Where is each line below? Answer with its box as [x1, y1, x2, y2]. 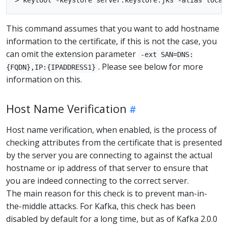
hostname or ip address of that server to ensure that [6, 162, 208, 174]
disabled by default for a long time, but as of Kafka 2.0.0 [6, 213, 217, 224]
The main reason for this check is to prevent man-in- [6, 188, 207, 199]
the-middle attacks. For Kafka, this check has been [6, 201, 195, 212]
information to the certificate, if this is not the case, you [6, 36, 217, 47]
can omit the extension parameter [6, 48, 138, 60]
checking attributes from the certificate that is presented [6, 137, 222, 148]
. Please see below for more [98, 61, 204, 72]
